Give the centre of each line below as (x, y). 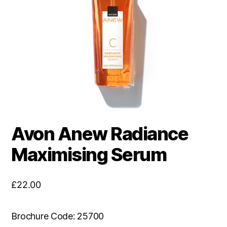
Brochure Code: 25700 (58, 216)
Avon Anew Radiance (100, 134)
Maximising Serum (89, 155)
